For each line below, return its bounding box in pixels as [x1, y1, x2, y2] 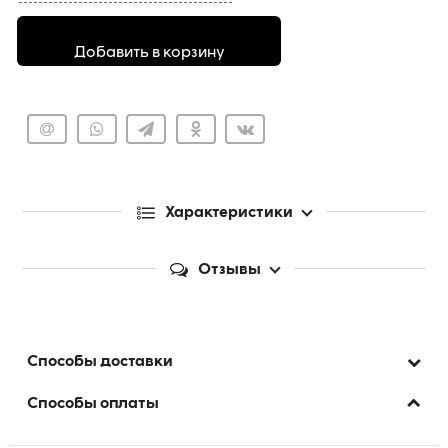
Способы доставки [27, 354, 173, 371]
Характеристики [165, 205, 293, 222]
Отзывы [197, 262, 261, 279]
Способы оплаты [27, 396, 159, 413]
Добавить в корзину [73, 45, 225, 61]
